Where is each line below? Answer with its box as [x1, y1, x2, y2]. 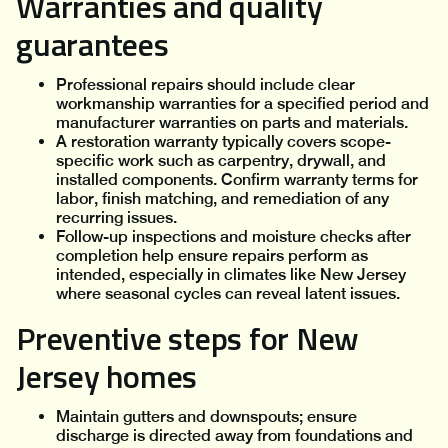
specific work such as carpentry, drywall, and [56, 151, 386, 171]
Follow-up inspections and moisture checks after [56, 227, 411, 247]
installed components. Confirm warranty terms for [56, 170, 418, 190]
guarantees [16, 20, 169, 69]
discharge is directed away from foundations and [56, 426, 413, 446]
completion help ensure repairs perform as [56, 246, 368, 266]
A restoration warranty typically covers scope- [56, 132, 391, 152]
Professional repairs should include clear [56, 75, 355, 95]
